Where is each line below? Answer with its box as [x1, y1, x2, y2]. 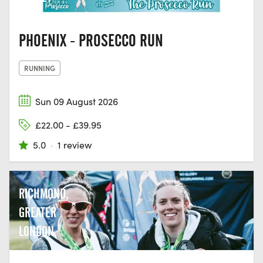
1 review [58, 139, 92, 151]
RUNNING [24, 62, 55, 73]
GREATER [19, 204, 56, 221]
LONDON [19, 222, 54, 240]
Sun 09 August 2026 [35, 95, 118, 107]
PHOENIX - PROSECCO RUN [19, 30, 163, 50]
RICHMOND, [19, 185, 69, 202]
